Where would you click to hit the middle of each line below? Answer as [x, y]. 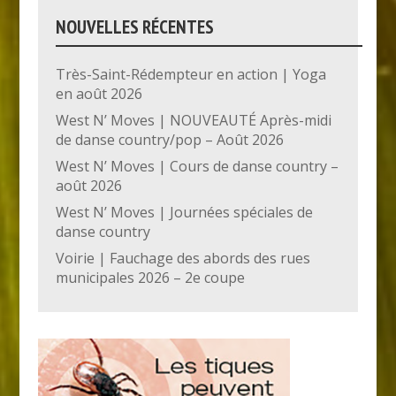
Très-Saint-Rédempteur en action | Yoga [190, 74]
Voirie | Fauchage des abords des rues [183, 258]
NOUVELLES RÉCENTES [134, 27]
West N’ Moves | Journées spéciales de [184, 212]
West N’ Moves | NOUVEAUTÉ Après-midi [193, 120]
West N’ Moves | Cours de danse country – [197, 166]
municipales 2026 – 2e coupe [150, 277]
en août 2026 [99, 93]
